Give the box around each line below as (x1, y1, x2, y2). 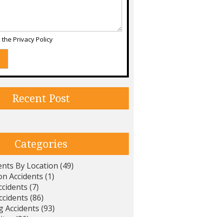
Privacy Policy (13, 35, 53, 44)
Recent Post (12, 92, 70, 105)
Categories (14, 137, 67, 150)
